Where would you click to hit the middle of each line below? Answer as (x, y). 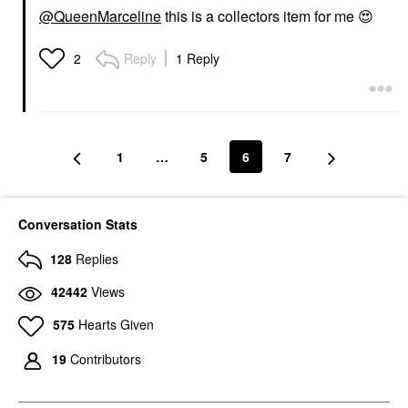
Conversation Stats (78, 224)
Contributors (106, 358)
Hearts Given (116, 324)
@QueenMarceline (100, 15)
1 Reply (198, 58)
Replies (97, 258)
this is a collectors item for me (260, 15)
